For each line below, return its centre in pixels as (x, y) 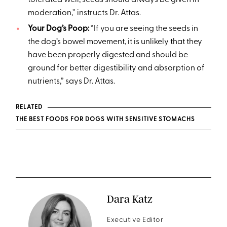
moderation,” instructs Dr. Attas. (85, 13)
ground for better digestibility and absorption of (116, 68)
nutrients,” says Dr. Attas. (72, 81)
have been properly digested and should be (108, 55)
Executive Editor (135, 220)
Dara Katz (130, 199)
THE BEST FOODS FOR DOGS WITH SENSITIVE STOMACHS (106, 119)
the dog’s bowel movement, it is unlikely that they (115, 42)
